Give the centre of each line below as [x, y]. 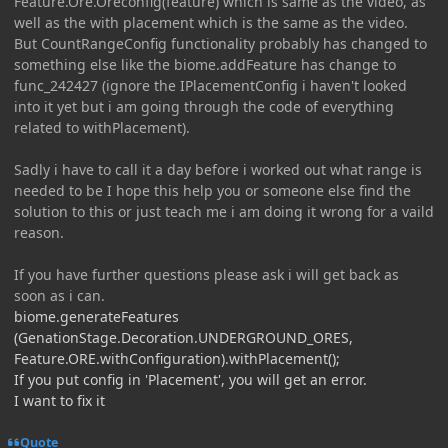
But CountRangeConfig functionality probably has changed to [220, 43]
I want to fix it [59, 400]
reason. [39, 232]
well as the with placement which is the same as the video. [211, 22]
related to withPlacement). [102, 127]
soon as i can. [59, 295]
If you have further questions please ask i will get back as [206, 274]
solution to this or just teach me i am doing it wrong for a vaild [224, 211]
